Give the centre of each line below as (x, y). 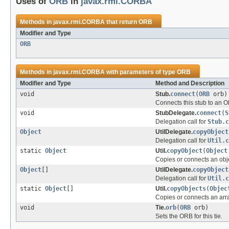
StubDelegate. (176, 113)
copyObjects (186, 189)
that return (122, 22)
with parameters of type (141, 72)
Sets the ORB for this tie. (189, 216)
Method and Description (190, 84)
